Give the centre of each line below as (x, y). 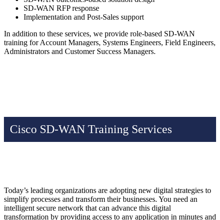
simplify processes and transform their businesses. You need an (101, 199)
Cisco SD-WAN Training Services (91, 129)
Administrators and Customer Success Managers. (80, 52)
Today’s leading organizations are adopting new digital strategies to (108, 191)
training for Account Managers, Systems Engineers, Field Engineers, (110, 43)
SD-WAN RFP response (61, 8)
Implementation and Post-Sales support (84, 17)
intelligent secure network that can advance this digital (87, 208)
